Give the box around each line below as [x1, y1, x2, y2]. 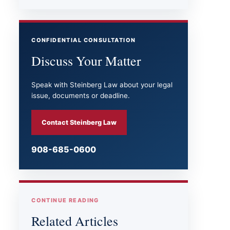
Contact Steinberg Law [42, 119, 117, 126]
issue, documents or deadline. [31, 91, 130, 100]
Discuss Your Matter [31, 52, 142, 69]
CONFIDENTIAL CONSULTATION [31, 36, 136, 44]
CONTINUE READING [31, 197, 99, 204]
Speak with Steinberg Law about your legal [31, 81, 173, 89]
